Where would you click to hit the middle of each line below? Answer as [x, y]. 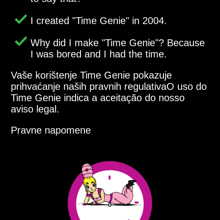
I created [52, 20]
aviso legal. [35, 109]
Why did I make [66, 42]
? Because [182, 42]
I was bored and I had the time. [99, 54]
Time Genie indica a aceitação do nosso [98, 97]
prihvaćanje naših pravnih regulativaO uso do [109, 86]
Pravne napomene [51, 130]
